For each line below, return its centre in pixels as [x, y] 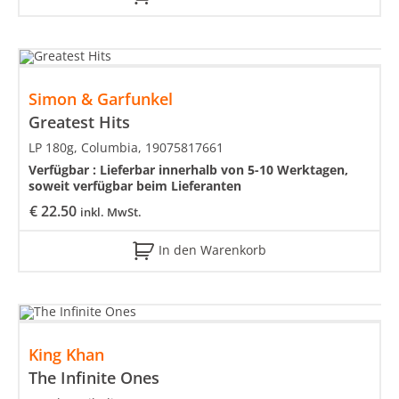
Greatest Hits [79, 122]
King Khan [66, 355]
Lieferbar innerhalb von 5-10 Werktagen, [224, 170]
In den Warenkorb [212, 250]
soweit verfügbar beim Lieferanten [135, 186]
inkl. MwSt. [111, 212]
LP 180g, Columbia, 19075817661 [126, 148]
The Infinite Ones [94, 378]
